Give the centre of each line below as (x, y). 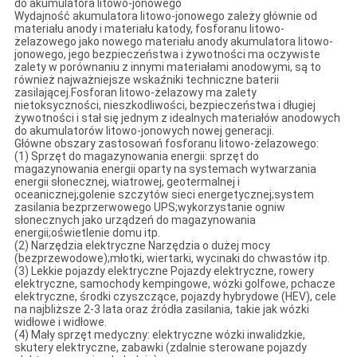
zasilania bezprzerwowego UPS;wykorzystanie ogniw (149, 207)
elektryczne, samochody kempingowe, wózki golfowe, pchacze (175, 283)
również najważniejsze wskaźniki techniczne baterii (146, 79)
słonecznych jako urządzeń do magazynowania (135, 220)
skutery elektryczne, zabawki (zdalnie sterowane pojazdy (160, 347)
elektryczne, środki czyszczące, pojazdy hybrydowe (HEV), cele (175, 296)
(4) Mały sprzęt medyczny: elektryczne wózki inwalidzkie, (159, 334)
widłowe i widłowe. (60, 322)
